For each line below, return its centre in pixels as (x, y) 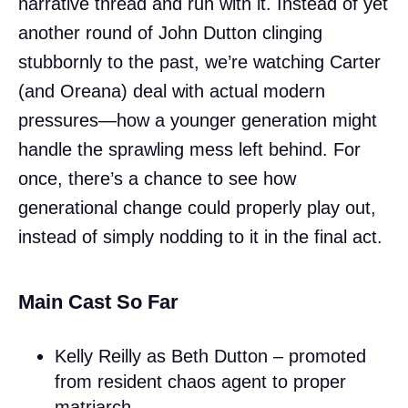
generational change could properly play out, (197, 207)
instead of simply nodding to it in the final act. (200, 236)
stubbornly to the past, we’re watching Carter (199, 61)
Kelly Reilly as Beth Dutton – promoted (210, 356)
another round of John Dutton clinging (170, 32)
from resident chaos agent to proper (200, 381)
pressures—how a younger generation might (198, 120)
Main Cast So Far (98, 301)
